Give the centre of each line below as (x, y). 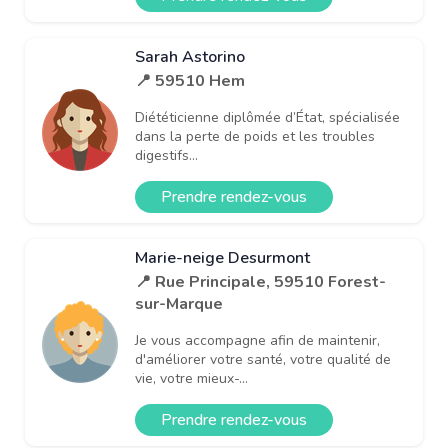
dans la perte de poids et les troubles (255, 136)
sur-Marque (179, 303)
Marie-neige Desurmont (222, 257)
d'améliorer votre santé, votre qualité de (263, 359)
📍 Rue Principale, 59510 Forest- (260, 281)
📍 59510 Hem (190, 80)
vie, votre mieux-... (191, 378)
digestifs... (166, 155)
